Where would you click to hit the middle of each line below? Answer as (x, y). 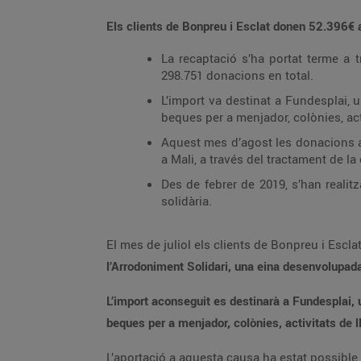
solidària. (187, 201)
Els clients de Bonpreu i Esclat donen (207, 26)
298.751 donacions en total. (237, 75)
